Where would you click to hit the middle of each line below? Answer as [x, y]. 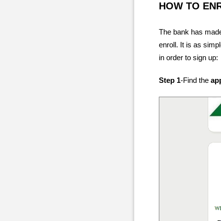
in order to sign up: [188, 58]
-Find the [196, 80]
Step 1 [170, 80]
